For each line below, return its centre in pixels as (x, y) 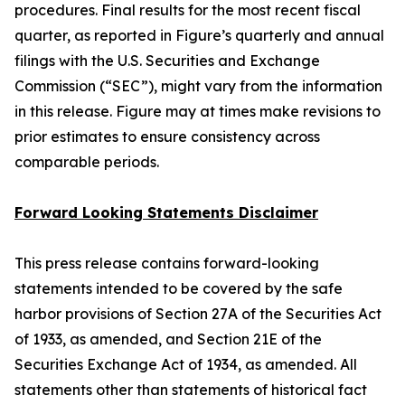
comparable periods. (87, 162)
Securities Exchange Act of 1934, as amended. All (186, 364)
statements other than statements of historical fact (191, 390)
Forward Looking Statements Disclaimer (166, 212)
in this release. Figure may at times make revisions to (198, 111)
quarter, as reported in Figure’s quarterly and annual (199, 35)
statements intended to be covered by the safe (179, 288)
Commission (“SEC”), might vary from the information (198, 86)
